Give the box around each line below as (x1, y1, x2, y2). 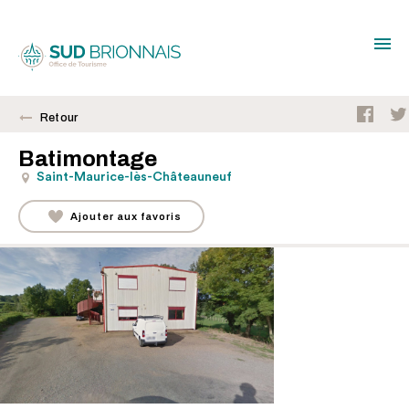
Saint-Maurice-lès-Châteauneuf (37, 171, 232, 184)
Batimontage (18, 146, 157, 171)
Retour (40, 111, 79, 124)
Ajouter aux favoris (70, 211, 182, 222)
